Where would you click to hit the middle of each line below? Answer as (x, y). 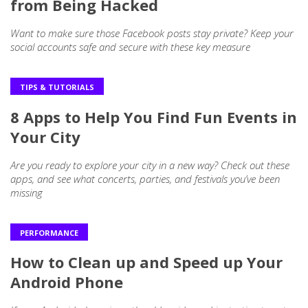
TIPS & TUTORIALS (57, 87)
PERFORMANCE (49, 232)
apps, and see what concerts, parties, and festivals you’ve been (145, 178)
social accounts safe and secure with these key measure (130, 46)
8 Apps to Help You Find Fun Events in (154, 117)
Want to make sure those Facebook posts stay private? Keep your (152, 33)
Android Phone (67, 282)
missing (26, 192)
